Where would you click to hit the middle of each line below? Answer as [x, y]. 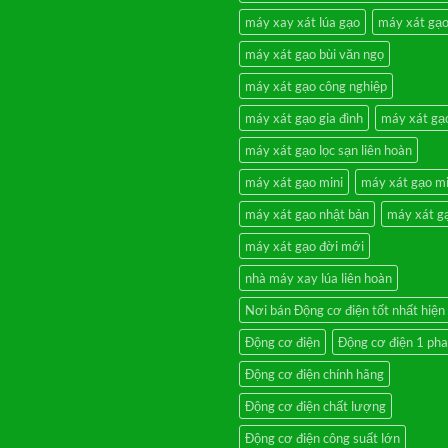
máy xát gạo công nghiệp [316, 85]
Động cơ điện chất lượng [315, 405]
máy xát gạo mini [294, 181]
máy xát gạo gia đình [304, 117]
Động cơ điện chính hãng [314, 373]
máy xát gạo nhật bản [307, 213]
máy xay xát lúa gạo [302, 21]
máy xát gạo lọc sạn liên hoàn [328, 149]
